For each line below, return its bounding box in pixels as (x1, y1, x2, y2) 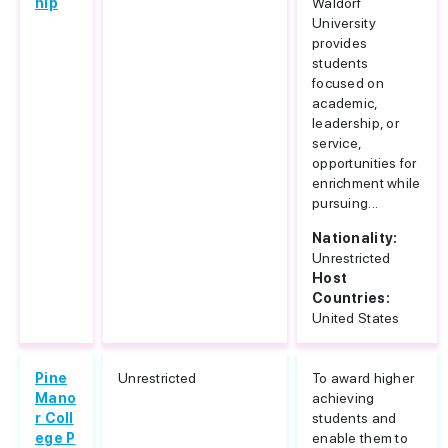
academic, (312, 95, 379, 111)
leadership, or (312, 115, 399, 131)
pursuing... (312, 195, 379, 211)
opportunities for (312, 155, 417, 171)
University (312, 15, 376, 31)
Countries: (312, 290, 390, 306)
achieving (312, 390, 375, 406)
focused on (312, 75, 384, 91)
